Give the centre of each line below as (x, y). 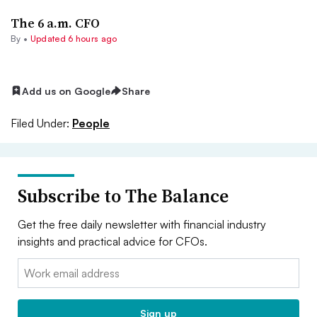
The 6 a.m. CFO (55, 23)
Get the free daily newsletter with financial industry (142, 224)
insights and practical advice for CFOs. (113, 241)
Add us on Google (66, 91)
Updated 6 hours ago (74, 38)
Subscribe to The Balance (123, 196)
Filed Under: (40, 123)
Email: (32, 266)
